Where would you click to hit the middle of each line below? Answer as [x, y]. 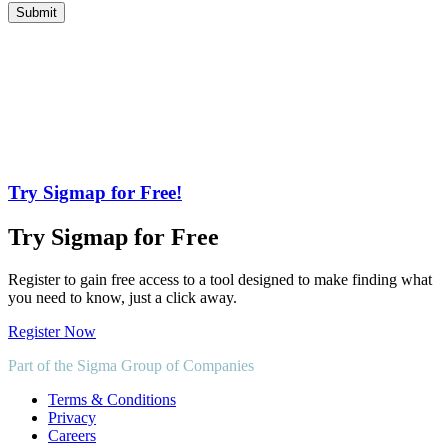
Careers [72, 435]
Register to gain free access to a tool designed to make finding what [220, 279]
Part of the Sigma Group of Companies [131, 365]
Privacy [72, 417]
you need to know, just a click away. [122, 297]
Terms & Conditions [112, 399]
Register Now [52, 331]
